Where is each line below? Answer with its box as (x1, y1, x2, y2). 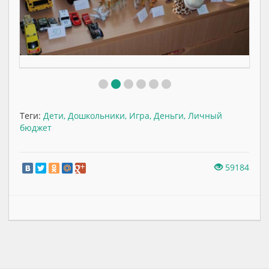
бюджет (20, 121, 52, 133)
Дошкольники (68, 109, 125, 121)
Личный (188, 109, 222, 121)
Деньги (154, 109, 184, 121)
